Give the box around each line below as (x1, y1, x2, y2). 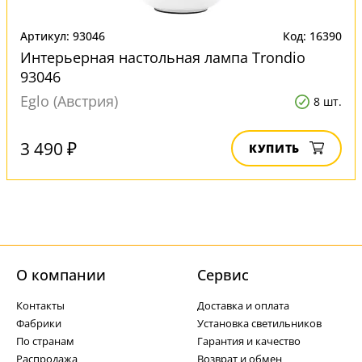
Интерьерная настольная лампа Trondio (20, 48, 305, 67)
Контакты (16, 298, 65, 313)
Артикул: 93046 (20, 28, 105, 44)
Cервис (197, 265, 249, 284)
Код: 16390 (283, 28, 342, 44)
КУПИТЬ (249, 141, 300, 156)
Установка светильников (197, 316, 322, 330)
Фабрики (16, 316, 61, 330)
